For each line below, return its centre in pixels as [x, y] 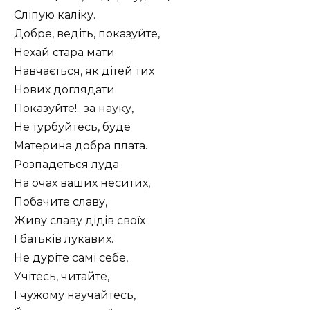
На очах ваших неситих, [82, 183]
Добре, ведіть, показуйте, [87, 34]
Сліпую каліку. [55, 15]
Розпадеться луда [66, 165]
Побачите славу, [61, 202]
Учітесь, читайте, [62, 277]
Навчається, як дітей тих [84, 71]
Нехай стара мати [64, 53]
